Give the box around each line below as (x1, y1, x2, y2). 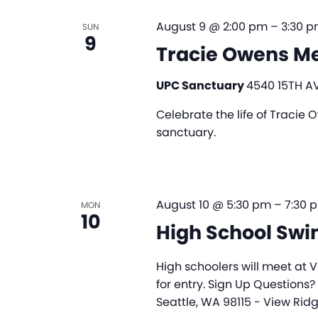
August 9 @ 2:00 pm (155, 18, 268, 35)
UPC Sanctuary (155, 77, 246, 94)
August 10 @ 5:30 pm (155, 197, 271, 214)
